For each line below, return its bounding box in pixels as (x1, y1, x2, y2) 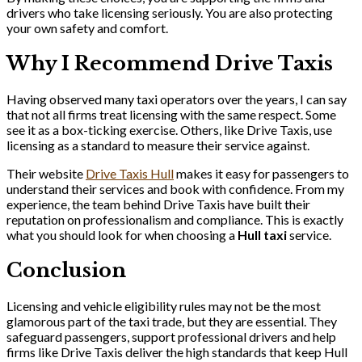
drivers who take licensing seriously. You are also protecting (6, 5, 333, 21)
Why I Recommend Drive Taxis (6, 52, 333, 76)
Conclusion (6, 259, 126, 282)
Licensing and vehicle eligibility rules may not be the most (6, 297, 321, 314)
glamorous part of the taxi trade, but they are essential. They (6, 313, 337, 329)
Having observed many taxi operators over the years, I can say (6, 91, 347, 107)
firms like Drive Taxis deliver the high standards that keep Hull (6, 343, 347, 360)
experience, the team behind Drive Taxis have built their (6, 196, 310, 213)
